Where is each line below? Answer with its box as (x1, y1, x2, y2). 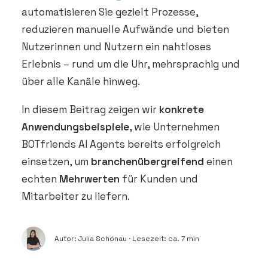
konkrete (159, 103, 204, 116)
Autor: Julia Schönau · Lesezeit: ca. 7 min (54, 234, 199, 243)
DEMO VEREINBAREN (12, 2, 83, 12)
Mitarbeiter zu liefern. (22, 190, 130, 203)
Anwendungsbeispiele (22, 120, 129, 133)
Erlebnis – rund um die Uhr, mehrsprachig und (22, 57, 240, 71)
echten (22, 172, 59, 185)
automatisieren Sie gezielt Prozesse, (22, 5, 198, 19)
